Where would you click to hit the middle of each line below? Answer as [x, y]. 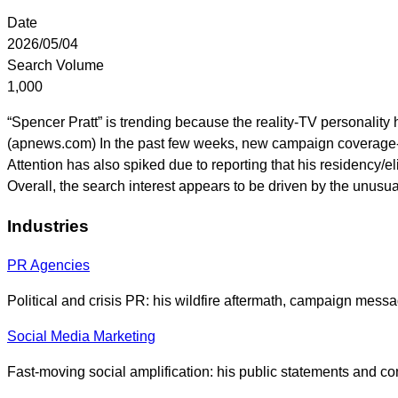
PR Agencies [48, 266]
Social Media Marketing [81, 337]
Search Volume [56, 65]
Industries [48, 226]
